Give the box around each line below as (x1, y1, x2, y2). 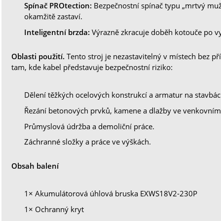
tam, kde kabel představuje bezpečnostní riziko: (11, 62, 173, 73)
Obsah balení (11, 161, 59, 171)
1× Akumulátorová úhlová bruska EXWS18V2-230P (24, 188, 198, 199)
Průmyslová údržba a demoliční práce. (24, 121, 155, 131)
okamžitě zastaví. (24, 11, 83, 22)
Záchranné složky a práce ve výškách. (24, 137, 151, 147)
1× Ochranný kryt (24, 204, 84, 215)
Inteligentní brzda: (24, 27, 90, 37)
